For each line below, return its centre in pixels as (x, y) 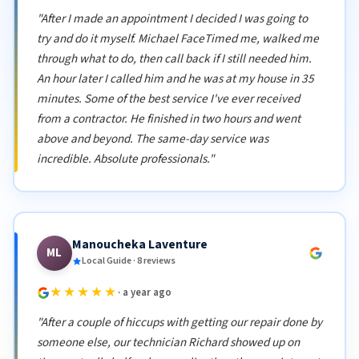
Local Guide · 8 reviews (128, 261)
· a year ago (145, 293)
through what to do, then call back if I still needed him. (174, 58)
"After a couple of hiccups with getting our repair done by (179, 323)
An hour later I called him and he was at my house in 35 (175, 78)
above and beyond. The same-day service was (152, 138)
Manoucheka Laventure (139, 245)
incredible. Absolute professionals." (125, 158)
